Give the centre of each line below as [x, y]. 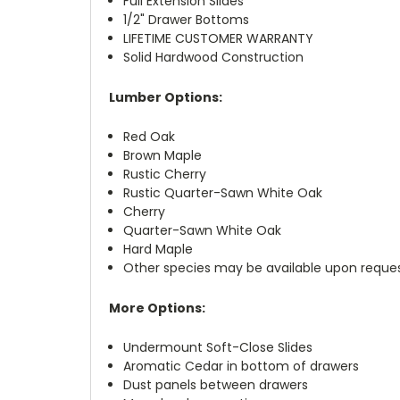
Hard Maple [158, 249]
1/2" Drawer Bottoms [187, 19]
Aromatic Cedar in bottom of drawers [242, 366]
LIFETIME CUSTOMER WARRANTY [219, 38]
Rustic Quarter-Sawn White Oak [223, 192]
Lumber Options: [166, 97]
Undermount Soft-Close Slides [218, 347]
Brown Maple [163, 155]
